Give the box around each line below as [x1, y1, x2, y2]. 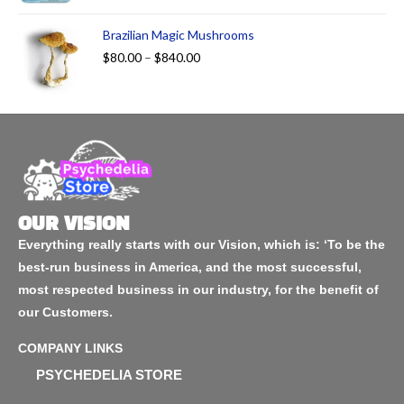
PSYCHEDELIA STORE [36, 366, 182, 382]
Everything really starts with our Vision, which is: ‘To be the [18, 236, 385, 252]
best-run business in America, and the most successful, [18, 259, 362, 274]
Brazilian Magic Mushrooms [103, 26, 254, 42]
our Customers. [18, 304, 113, 319]
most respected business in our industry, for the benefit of [18, 281, 379, 297]
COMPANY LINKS [18, 340, 123, 355]
